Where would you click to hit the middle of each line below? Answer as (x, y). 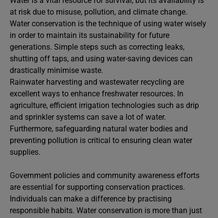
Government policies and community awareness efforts (105, 176)
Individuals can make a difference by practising (91, 199)
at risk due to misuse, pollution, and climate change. (99, 12)
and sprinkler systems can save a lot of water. (88, 117)
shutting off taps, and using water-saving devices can (101, 59)
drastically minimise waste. (56, 71)
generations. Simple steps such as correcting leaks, (97, 47)
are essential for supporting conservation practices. (97, 187)
